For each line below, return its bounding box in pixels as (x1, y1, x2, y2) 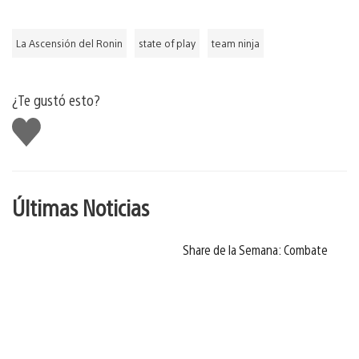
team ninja (212, 36, 260, 50)
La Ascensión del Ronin (16, 36, 123, 50)
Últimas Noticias (12, 192, 149, 221)
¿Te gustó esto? (12, 90, 100, 109)
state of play (139, 36, 196, 50)
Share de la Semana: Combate (183, 240, 328, 258)
